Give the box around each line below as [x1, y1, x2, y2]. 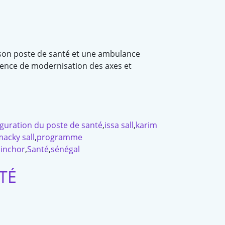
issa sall [104, 120, 134, 131]
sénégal [51, 144, 80, 155]
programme [37, 132, 82, 143]
